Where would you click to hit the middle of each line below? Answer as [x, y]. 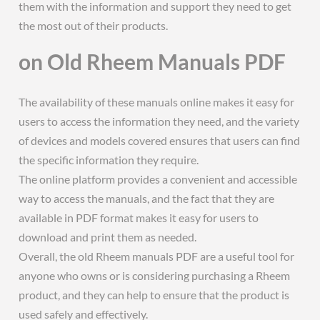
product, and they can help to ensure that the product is [154, 295]
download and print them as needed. [108, 237]
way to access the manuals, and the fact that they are [147, 198]
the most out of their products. [94, 25]
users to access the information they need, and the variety [159, 121]
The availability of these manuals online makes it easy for [157, 102]
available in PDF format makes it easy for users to [139, 217]
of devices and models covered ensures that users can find [160, 140]
